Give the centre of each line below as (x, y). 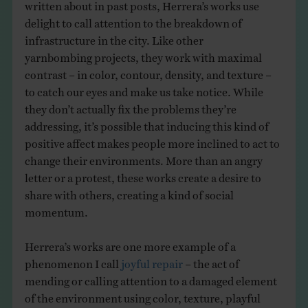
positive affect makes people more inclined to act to (152, 140)
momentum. (56, 209)
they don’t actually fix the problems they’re (130, 106)
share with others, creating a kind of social (129, 191)
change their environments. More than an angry (143, 157)
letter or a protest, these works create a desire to (143, 174)
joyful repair (152, 260)
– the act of (211, 260)
